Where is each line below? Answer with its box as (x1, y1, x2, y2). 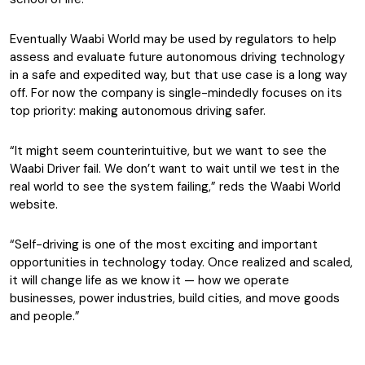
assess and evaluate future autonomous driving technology (10, 49, 345, 65)
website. (10, 196, 58, 213)
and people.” (10, 308, 80, 324)
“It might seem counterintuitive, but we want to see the (10, 143, 327, 159)
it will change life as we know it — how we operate (10, 272, 289, 288)
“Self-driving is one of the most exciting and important (10, 236, 318, 253)
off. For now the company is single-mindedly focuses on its (10, 85, 342, 101)
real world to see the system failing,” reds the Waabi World (10, 178, 341, 195)
